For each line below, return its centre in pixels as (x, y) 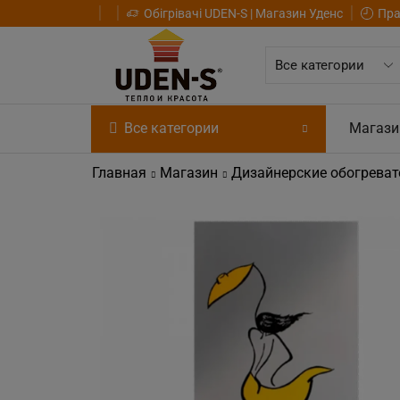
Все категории (171, 129)
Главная (119, 173)
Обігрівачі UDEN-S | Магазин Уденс (243, 13)
